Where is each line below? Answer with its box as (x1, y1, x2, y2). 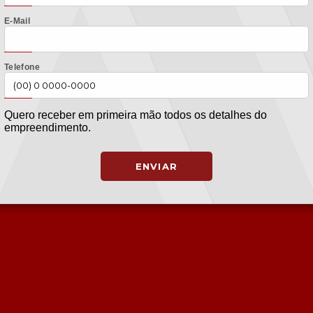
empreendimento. (4, 122, 91, 134)
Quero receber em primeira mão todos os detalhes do (4, 109, 267, 122)
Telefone (4, 62, 40, 73)
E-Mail (4, 16, 31, 27)
